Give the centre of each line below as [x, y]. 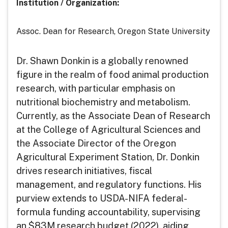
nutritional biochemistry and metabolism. [103, 102]
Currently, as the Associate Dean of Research [113, 116]
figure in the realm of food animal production [112, 74]
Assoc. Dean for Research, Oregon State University [113, 31]
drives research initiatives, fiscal [84, 170]
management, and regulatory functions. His [109, 184]
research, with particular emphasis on [96, 88]
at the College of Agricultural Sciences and [108, 129]
